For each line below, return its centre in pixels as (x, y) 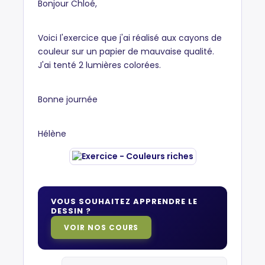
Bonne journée (69, 99)
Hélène (52, 134)
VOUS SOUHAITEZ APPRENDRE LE (125, 201)
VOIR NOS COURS (101, 227)
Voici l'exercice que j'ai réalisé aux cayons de (130, 38)
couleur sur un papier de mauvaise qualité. (126, 51)
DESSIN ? (71, 211)
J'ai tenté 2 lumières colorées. (99, 65)
